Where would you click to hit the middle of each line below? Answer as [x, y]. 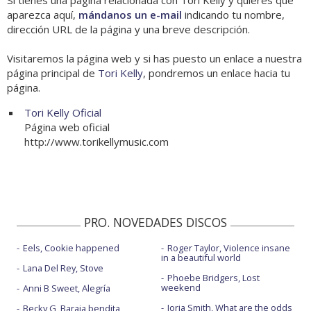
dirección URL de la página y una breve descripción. [128, 30]
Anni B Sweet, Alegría [67, 288]
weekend [180, 288]
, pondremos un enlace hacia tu [217, 73]
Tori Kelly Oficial [63, 113]
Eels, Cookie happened [71, 248]
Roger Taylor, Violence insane [228, 248]
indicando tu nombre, [233, 15]
